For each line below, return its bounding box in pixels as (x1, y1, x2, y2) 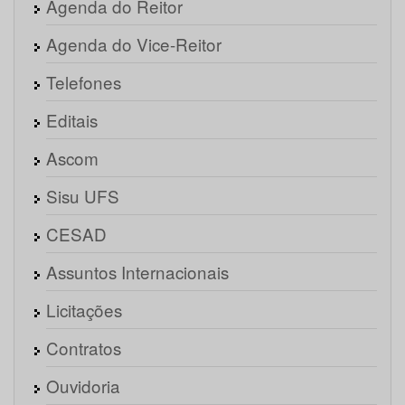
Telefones (46, 70, 121, 95)
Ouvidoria (46, 373, 120, 399)
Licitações (46, 297, 122, 323)
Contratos (46, 335, 121, 361)
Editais (46, 108, 98, 133)
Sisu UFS (46, 184, 119, 209)
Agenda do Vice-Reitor (46, 32, 221, 57)
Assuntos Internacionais (46, 259, 229, 285)
